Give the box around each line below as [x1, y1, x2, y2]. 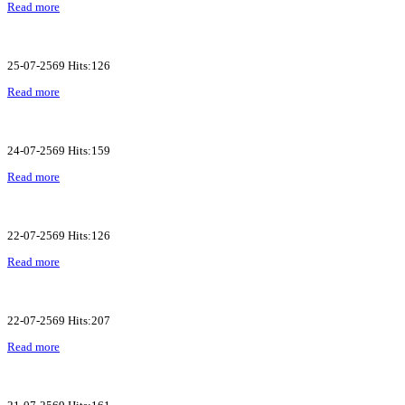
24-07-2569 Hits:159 [7, 143, 110, 157]
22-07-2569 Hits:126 [7, 228, 110, 242]
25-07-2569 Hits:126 [7, 58, 110, 72]
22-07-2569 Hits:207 [7, 313, 110, 327]
